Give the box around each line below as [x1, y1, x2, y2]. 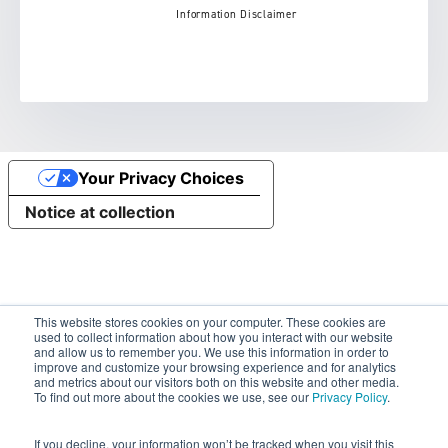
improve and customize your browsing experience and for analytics [34, 358, 396, 375]
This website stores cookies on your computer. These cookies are [34, 313, 386, 330]
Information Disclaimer [176, 7, 297, 23]
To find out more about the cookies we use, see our [34, 388, 312, 405]
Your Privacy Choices [77, 168, 244, 189]
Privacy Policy [312, 388, 387, 405]
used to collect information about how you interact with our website [34, 328, 393, 345]
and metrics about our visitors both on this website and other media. [34, 373, 399, 390]
